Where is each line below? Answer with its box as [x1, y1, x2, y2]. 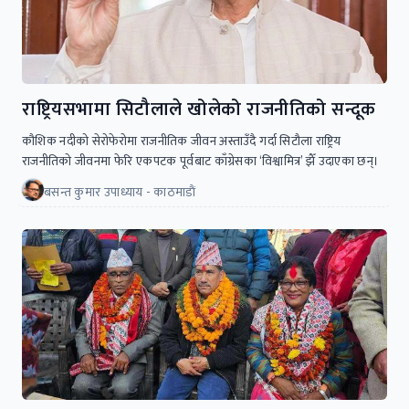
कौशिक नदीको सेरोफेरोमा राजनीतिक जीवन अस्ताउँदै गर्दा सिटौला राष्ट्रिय [22, 131, 341, 152]
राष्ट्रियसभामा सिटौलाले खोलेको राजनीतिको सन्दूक [22, 94, 376, 125]
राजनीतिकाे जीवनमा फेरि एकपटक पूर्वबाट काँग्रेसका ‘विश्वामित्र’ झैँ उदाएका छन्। [22, 151, 380, 172]
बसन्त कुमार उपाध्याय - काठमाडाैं [44, 182, 196, 203]
